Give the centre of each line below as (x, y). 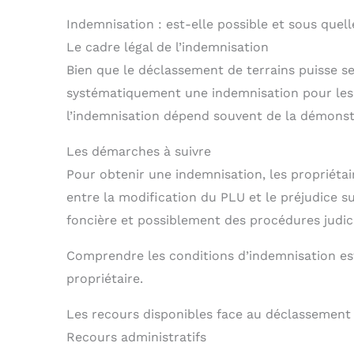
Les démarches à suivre (139, 152)
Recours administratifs (136, 337)
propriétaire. (105, 279)
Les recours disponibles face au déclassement (209, 314)
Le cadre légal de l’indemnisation (168, 47)
